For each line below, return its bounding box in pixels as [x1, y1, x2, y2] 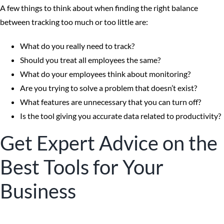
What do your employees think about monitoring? [20, 69, 190, 78]
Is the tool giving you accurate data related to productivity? [20, 111, 221, 120]
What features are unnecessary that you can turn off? [20, 97, 201, 106]
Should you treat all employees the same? [20, 55, 160, 64]
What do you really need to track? [20, 41, 134, 50]
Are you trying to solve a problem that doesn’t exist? [20, 83, 197, 92]
